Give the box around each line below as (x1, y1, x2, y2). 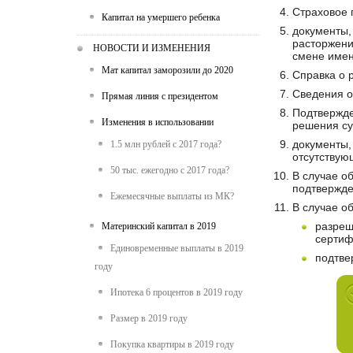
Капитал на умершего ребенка (102, 12, 220, 23)
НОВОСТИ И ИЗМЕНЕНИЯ (93, 43, 210, 54)
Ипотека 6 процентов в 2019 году (110, 287, 243, 298)
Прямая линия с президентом (102, 91, 218, 102)
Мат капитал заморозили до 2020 (102, 65, 233, 76)
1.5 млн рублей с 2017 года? (110, 139, 221, 150)
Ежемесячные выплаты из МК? (110, 191, 234, 202)
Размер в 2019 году (110, 313, 188, 324)
